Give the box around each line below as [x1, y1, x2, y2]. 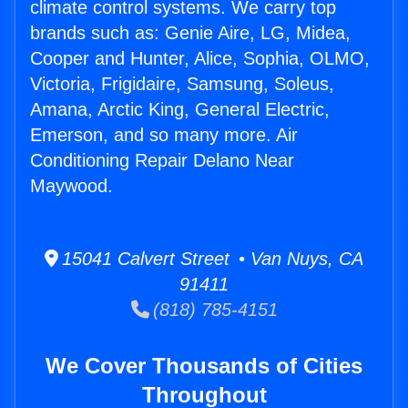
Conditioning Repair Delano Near [30, 150, 294, 171]
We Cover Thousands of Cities [46, 353, 362, 379]
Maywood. [30, 176, 113, 197]
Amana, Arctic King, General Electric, [30, 99, 330, 120]
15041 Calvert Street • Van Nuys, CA [58, 249, 363, 270]
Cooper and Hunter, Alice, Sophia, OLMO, [30, 48, 370, 69]
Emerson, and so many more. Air [30, 125, 298, 146]
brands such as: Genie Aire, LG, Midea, [30, 23, 351, 44]
